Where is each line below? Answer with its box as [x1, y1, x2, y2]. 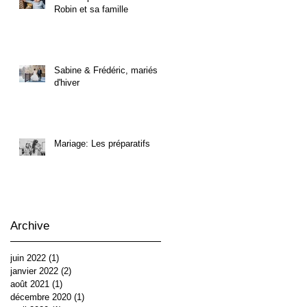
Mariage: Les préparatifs [54, 138, 150, 149]
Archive [10, 219, 49, 232]
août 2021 [10, 278, 49, 289]
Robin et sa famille [54, 3, 128, 14]
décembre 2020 [10, 291, 71, 302]
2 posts [71, 265, 101, 276]
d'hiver [54, 77, 79, 88]
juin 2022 [10, 252, 46, 263]
